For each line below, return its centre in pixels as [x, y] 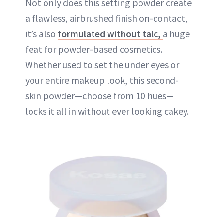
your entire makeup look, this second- [102, 80]
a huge [176, 34]
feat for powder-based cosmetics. [94, 49]
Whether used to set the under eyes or [102, 65]
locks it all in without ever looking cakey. [107, 111]
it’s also [41, 34]
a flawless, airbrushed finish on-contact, [106, 18]
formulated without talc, [110, 34]
